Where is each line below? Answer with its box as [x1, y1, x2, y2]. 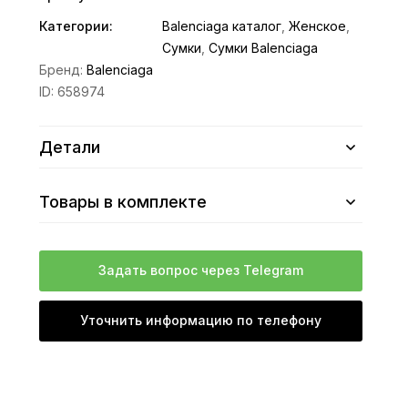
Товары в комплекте [39, 192, 208, 211]
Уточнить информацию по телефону [80, 312, 322, 328]
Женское [289, 18, 347, 34]
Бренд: [39, 62, 87, 77]
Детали [39, 138, 101, 157]
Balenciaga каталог [162, 18, 282, 34]
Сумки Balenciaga [209, 40, 319, 56]
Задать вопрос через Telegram [98, 262, 304, 278]
